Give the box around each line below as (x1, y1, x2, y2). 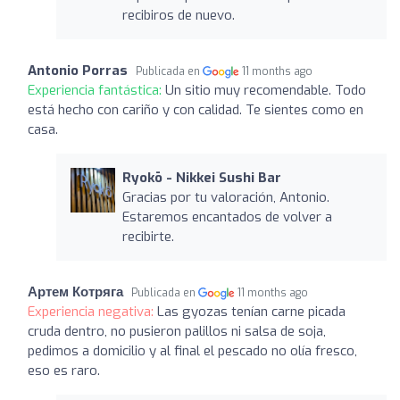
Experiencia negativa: (28, 302, 157, 321)
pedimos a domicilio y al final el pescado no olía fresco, (28, 341, 357, 360)
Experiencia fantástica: (28, 80, 165, 99)
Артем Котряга (28, 282, 123, 301)
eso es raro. (28, 361, 100, 379)
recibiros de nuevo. (121, 5, 235, 24)
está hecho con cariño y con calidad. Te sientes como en (28, 100, 363, 119)
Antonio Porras (28, 61, 128, 79)
